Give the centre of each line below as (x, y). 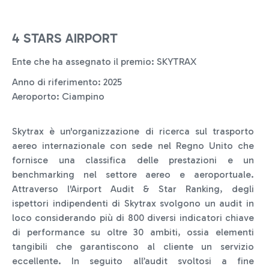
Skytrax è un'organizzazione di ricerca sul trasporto (133, 131)
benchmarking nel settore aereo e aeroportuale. (133, 174)
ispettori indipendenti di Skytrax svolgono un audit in (133, 203)
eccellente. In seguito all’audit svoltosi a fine (133, 261)
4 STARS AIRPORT (65, 38)
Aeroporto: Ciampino (58, 96)
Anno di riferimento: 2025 (67, 82)
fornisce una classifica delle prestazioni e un (133, 160)
